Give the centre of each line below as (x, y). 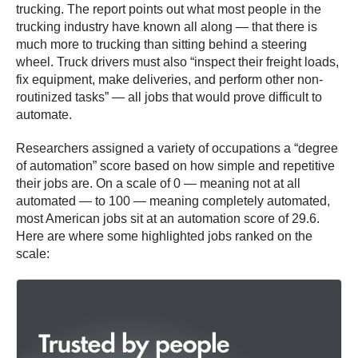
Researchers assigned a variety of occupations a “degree (177, 149)
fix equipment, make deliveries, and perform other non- (169, 80)
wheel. (35, 62)
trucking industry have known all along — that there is (167, 27)
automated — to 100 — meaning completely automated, (173, 201)
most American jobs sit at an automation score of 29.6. (168, 219)
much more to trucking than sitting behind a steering (161, 45)
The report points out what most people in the (194, 10)
